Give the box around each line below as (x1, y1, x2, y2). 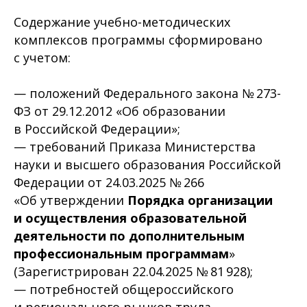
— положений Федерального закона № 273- (14, 85, 281, 101)
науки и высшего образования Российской (14, 156, 281, 173)
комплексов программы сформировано (14, 32, 262, 48)
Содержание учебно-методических (14, 14, 230, 30)
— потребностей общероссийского (14, 281, 234, 297)
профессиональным (14, 245, 143, 262)
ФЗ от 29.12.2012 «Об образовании (14, 103, 225, 119)
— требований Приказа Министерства (14, 138, 256, 155)
